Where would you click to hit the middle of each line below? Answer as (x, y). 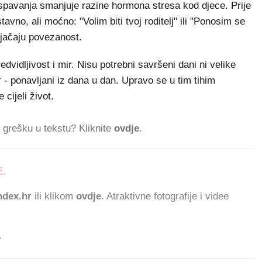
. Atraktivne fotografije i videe (165, 196)
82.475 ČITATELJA (49, 171)
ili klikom (54, 196)
